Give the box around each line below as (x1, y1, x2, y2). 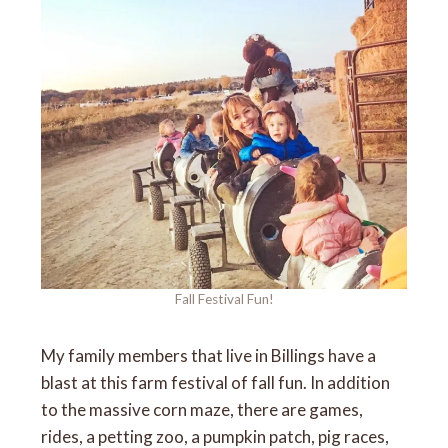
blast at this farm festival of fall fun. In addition (41, 372, 391, 394)
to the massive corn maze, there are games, (41, 399, 364, 421)
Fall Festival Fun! (174, 291, 274, 308)
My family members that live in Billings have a (41, 345, 377, 367)
